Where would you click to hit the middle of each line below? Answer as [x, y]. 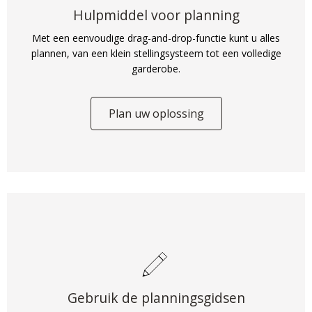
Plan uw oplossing [156, 114]
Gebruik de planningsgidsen [156, 298]
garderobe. [156, 69]
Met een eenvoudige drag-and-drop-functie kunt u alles [156, 38]
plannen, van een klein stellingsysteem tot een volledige [156, 53]
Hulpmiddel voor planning [156, 15]
